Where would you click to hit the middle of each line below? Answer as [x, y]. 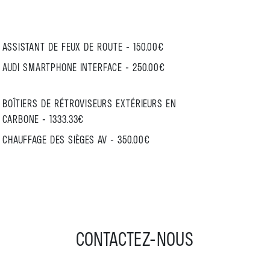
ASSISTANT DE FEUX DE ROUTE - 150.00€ [83, 46]
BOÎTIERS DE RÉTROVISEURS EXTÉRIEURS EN [89, 103]
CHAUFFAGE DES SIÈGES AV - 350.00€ [76, 139]
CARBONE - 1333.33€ [43, 119]
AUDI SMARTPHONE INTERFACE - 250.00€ [84, 67]
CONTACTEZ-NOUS [135, 238]
